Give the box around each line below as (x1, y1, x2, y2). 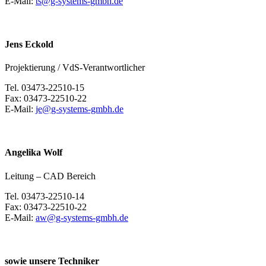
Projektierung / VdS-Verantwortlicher (5, 62, 145, 73)
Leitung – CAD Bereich (5, 170, 96, 181)
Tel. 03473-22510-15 (5, 83, 84, 93)
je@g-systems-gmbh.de (36, 104, 123, 115)
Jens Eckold (5, 39, 53, 49)
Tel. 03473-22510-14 (5, 191, 84, 201)
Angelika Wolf (5, 147, 62, 158)
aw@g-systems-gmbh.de (36, 212, 128, 223)
